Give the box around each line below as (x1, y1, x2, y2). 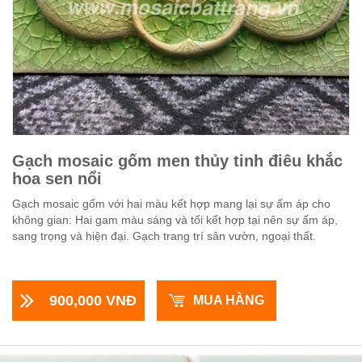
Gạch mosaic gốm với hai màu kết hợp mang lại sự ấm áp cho (12, 197, 330, 210)
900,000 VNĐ (49, 292, 137, 309)
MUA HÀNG (193, 293, 264, 307)
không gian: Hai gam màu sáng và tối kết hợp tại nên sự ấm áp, (12, 213, 338, 226)
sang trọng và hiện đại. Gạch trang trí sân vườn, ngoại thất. (12, 229, 316, 242)
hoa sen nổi (12, 170, 102, 187)
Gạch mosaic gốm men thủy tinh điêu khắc (12, 152, 343, 170)
